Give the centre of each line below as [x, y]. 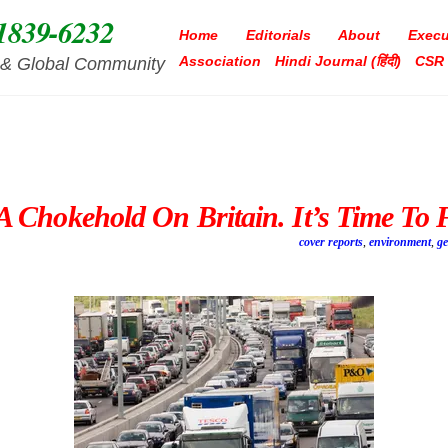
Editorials [278, 34]
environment [400, 242]
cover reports [331, 242]
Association [220, 60]
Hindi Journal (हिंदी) [338, 60]
